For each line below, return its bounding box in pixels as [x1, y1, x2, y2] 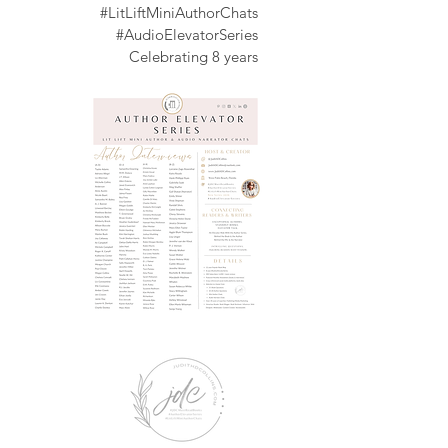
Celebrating [129, 47, 208, 66]
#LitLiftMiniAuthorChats [100, 3, 258, 22]
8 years [208, 47, 258, 66]
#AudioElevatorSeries [116, 25, 258, 44]
